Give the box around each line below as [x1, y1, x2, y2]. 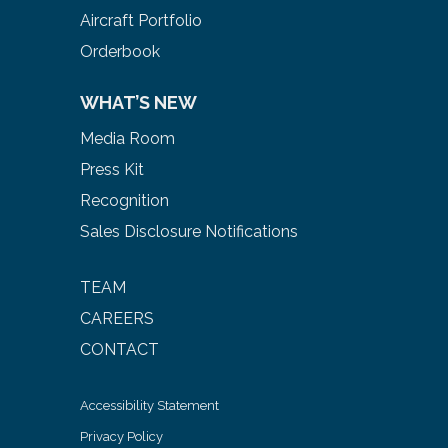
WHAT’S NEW [80, 91, 197, 113]
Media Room [80, 128, 175, 148]
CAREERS [80, 308, 154, 328]
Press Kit [80, 159, 144, 179]
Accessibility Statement [80, 397, 219, 413]
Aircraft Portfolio [80, 10, 202, 30]
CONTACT [80, 339, 159, 359]
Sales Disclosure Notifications [80, 221, 298, 241]
